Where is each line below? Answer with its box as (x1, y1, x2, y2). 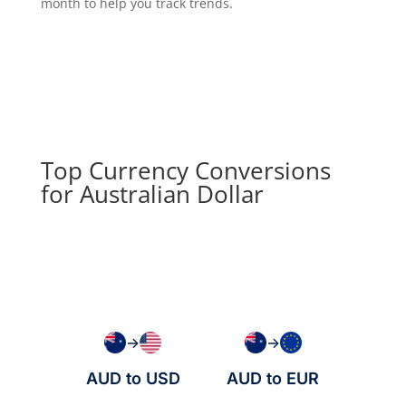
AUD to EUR (227, 369, 320, 389)
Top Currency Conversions (40, 154, 331, 188)
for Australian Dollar (40, 178, 264, 211)
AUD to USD (85, 369, 180, 389)
